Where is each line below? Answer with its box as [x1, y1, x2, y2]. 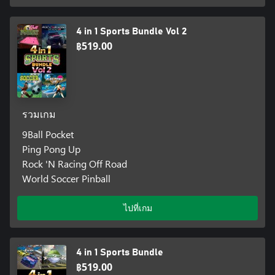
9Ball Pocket [21, 128, 74, 141]
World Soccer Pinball [21, 172, 110, 185]
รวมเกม [21, 110, 56, 120]
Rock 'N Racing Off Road [21, 157, 127, 171]
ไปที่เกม [123, 202, 152, 214]
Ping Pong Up [21, 142, 80, 156]
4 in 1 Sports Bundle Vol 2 [76, 26, 187, 37]
